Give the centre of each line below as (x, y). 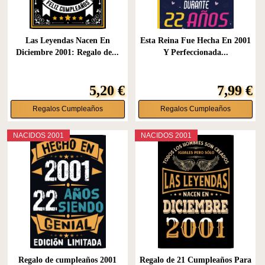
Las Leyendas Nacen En (67, 40)
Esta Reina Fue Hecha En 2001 (196, 40)
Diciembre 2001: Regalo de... (68, 52)
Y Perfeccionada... (195, 52)
